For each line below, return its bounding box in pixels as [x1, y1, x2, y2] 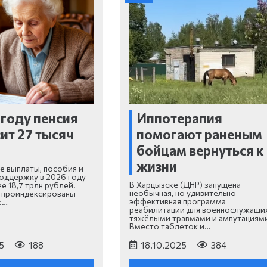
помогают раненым [136, 125, 263, 142]
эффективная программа [129, 196, 226, 207]
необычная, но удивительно [129, 188, 236, 198]
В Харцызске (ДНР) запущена [129, 179, 241, 190]
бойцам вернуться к [136, 141, 265, 159]
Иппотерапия [136, 109, 223, 126]
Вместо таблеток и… [129, 221, 210, 232]
